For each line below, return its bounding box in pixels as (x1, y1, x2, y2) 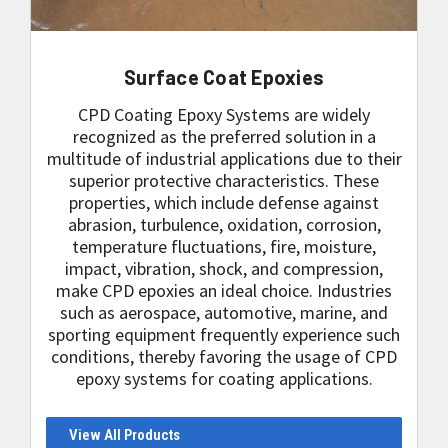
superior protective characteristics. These (69, 169, 379, 192)
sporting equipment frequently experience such (48, 323, 400, 346)
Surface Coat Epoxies (124, 65, 324, 89)
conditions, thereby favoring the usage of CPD (51, 345, 397, 368)
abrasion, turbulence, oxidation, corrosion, (67, 213, 381, 236)
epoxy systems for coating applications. (75, 367, 373, 390)
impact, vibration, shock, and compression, (65, 257, 383, 280)
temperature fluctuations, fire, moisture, (72, 235, 376, 258)
